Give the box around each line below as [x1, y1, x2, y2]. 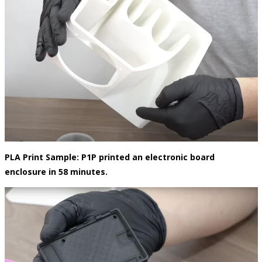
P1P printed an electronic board [81, 151, 215, 163]
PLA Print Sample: [4, 151, 79, 163]
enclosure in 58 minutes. [4, 166, 108, 177]
